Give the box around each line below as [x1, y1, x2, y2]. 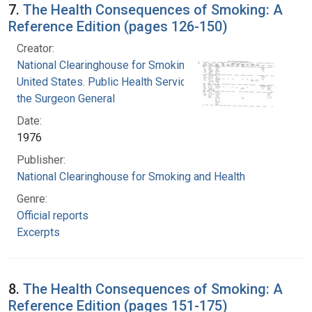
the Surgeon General [17, 91, 115, 105]
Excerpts [17, 225, 60, 239]
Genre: [17, 192, 47, 205]
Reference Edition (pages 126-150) [8, 17, 228, 35]
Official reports [17, 208, 88, 222]
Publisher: [17, 153, 65, 166]
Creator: [17, 41, 54, 55]
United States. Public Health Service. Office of [17, 75, 239, 88]
